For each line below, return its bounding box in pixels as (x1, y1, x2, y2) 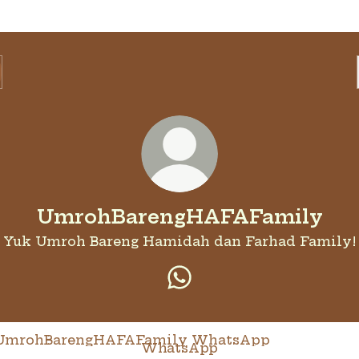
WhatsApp (140, 339, 219, 356)
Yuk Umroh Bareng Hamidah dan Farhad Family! (2, 233, 357, 249)
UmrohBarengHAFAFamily (36, 204, 323, 228)
